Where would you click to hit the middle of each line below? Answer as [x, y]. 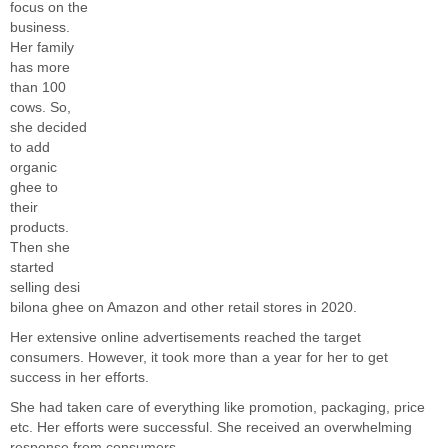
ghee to [34, 187]
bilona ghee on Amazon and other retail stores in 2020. [183, 307]
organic [33, 167]
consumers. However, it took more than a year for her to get [199, 357]
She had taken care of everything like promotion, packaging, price [217, 407]
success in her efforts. [79, 377]
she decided [48, 127]
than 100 [38, 87]
